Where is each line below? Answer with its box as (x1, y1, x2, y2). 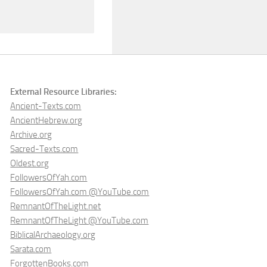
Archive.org (10, 129, 52, 140)
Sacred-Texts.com (10, 143, 79, 154)
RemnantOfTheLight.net (10, 200, 101, 212)
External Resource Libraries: (10, 86, 117, 97)
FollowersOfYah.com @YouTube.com (10, 186, 150, 197)
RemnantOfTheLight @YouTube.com (10, 215, 149, 226)
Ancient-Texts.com (10, 100, 82, 111)
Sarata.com (10, 243, 52, 254)
